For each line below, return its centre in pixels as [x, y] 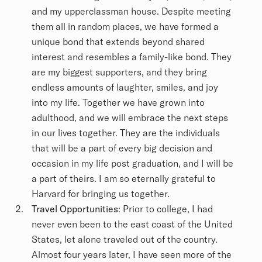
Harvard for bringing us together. [102, 194]
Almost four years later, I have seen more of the [132, 255]
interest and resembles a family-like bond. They [132, 57]
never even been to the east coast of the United [132, 224]
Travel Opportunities [75, 209]
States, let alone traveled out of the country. [125, 239]
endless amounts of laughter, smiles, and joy [125, 87]
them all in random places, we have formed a [125, 27]
